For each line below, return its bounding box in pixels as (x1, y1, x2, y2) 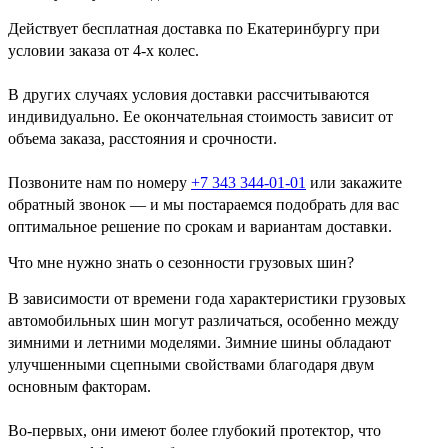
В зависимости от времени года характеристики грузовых (8, 289, 406, 307)
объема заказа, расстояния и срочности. (8, 129, 277, 147)
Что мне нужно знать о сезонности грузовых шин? (8, 253, 354, 271)
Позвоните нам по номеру (8, 173, 191, 191)
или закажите (306, 173, 402, 191)
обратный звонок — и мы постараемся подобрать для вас (8, 195, 399, 213)
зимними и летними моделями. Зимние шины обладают (8, 333, 391, 351)
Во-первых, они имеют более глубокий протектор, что (8, 421, 381, 439)
